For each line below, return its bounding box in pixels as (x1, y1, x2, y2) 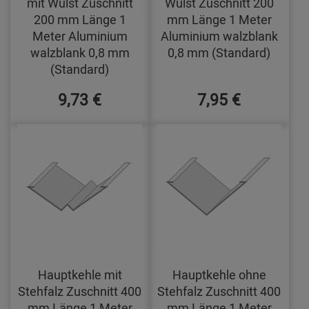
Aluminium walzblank (160, 27, 278, 44)
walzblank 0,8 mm (30, 43, 130, 61)
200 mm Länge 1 (33, 10, 126, 28)
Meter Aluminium (32, 27, 128, 44)
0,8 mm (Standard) (168, 43, 271, 61)
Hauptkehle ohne (172, 266, 266, 283)
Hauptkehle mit (37, 266, 122, 283)
